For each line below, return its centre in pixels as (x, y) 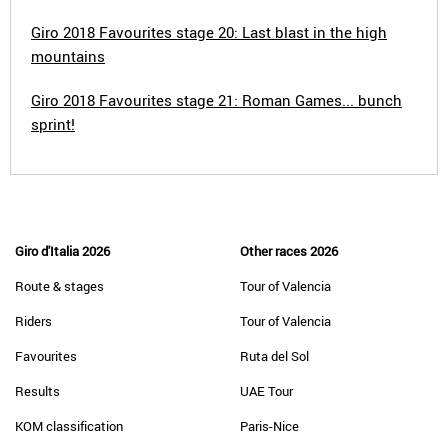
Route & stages (59, 286)
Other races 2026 (289, 251)
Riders (33, 321)
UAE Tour (266, 391)
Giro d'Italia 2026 (62, 251)
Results (37, 391)
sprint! (53, 124)
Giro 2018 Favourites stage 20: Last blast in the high (209, 32)
